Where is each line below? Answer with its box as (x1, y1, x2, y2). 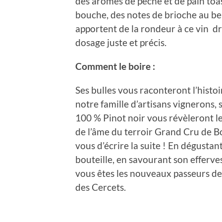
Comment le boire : (75, 60, 155, 72)
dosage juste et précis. (75, 36, 166, 48)
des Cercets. (75, 181, 126, 193)
